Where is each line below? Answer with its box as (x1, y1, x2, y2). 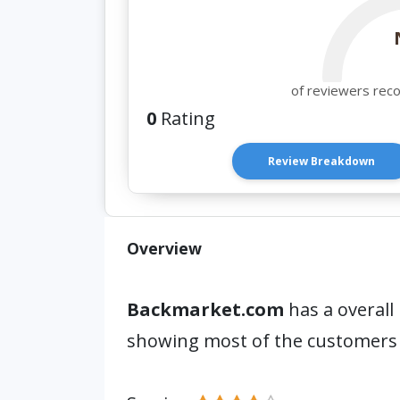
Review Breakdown (268, 154, 376, 169)
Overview (127, 237, 202, 259)
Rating (156, 106, 215, 130)
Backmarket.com (127, 297, 288, 321)
